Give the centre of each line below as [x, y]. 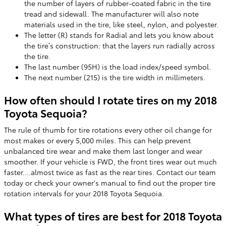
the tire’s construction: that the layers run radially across [120, 45]
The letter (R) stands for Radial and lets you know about [119, 35]
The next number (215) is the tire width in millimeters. [115, 77]
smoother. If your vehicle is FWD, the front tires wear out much [110, 161]
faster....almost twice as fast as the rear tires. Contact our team [110, 172]
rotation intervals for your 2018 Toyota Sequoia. [84, 193]
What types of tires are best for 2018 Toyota [113, 216]
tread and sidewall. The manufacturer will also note [111, 13]
